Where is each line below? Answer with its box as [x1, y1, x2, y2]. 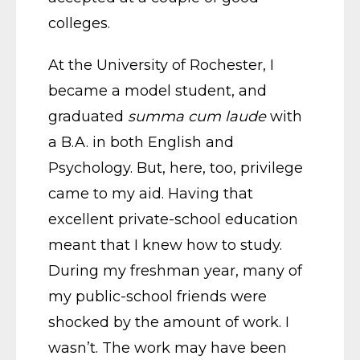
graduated [48, 107, 128, 125]
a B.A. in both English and [48, 133, 234, 151]
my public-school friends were [48, 287, 267, 305]
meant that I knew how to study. [48, 235, 282, 254]
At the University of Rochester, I [48, 55, 274, 74]
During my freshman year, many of [48, 261, 302, 280]
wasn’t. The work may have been [48, 338, 287, 357]
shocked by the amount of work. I [48, 313, 289, 331]
